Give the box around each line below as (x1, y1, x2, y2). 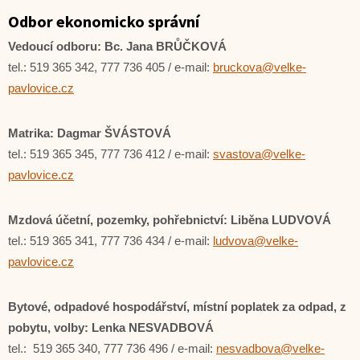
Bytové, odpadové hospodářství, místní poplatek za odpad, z (8, 300, 346, 313)
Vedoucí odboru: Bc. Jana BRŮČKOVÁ (8, 39, 227, 53)
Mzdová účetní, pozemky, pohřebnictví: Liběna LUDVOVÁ (8, 213, 331, 227)
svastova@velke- (213, 147, 305, 161)
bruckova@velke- (213, 60, 306, 74)
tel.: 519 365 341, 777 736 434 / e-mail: (8, 234, 213, 247)
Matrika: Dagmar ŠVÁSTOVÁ (8, 126, 171, 140)
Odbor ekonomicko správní (8, 11, 199, 31)
